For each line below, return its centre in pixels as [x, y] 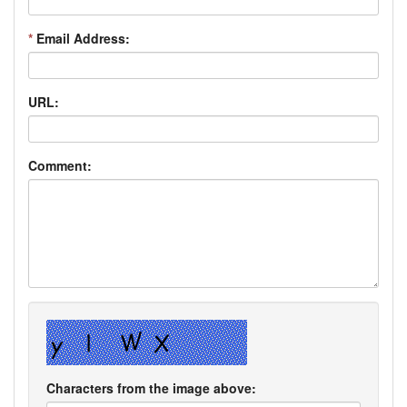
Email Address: [81, 38]
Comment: [60, 165]
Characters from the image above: [151, 387]
